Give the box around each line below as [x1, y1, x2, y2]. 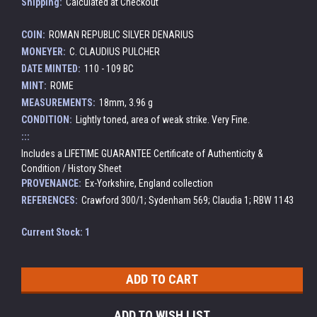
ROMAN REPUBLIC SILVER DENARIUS [48, 28, 194, 40]
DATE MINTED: [21, 62, 81, 74]
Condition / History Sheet [21, 162, 122, 174]
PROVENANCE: [21, 177, 81, 189]
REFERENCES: [21, 194, 78, 206]
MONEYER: [21, 45, 66, 57]
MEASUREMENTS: [21, 96, 96, 108]
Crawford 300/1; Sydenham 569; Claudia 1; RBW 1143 [81, 194, 294, 206]
